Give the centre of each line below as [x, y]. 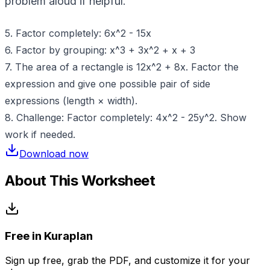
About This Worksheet [80, 180]
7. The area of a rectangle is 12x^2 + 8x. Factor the [122, 67]
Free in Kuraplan [49, 236]
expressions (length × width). [71, 100]
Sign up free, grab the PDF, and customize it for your [127, 261]
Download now [54, 153]
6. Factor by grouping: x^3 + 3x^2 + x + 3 [100, 50]
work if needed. [40, 134]
